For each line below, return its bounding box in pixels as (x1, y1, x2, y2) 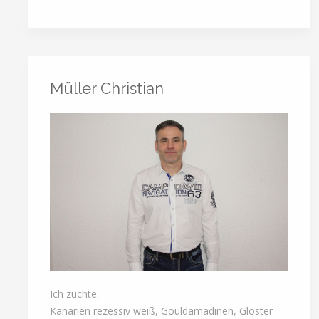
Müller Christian (50, 78, 164, 98)
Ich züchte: (50, 286, 99, 300)
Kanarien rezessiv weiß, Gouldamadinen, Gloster (50, 303, 273, 318)
